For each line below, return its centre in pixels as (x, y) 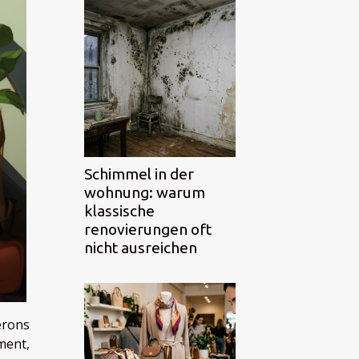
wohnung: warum (145, 192)
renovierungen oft (148, 229)
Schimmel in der (139, 173)
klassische (119, 210)
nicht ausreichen (141, 247)
